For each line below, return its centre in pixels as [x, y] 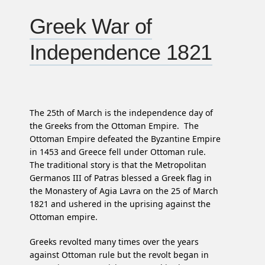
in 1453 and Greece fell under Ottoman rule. [119, 152]
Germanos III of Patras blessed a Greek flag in [121, 178]
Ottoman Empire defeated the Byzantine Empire [125, 139]
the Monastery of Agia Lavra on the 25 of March [124, 191]
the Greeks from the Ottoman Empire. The [114, 126]
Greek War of [91, 26]
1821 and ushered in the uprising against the [120, 204]
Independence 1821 [121, 52]
